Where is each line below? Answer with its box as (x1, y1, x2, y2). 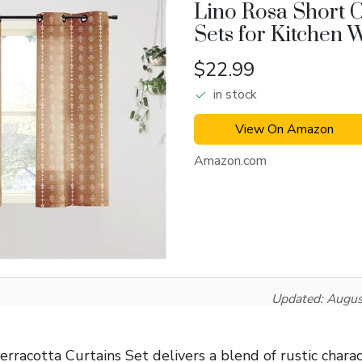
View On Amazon (235, 120, 335, 139)
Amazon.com (194, 152, 267, 170)
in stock (213, 86, 256, 104)
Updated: (271, 290, 326, 309)
